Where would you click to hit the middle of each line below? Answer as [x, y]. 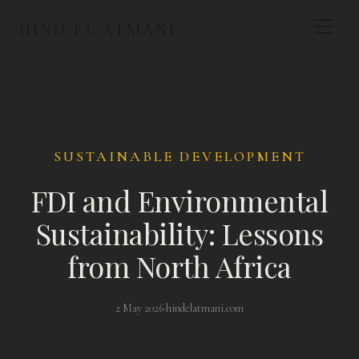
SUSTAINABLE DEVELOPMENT [179, 156]
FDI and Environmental [179, 200]
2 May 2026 [139, 308]
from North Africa [179, 266]
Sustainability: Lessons [179, 233]
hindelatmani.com [205, 308]
